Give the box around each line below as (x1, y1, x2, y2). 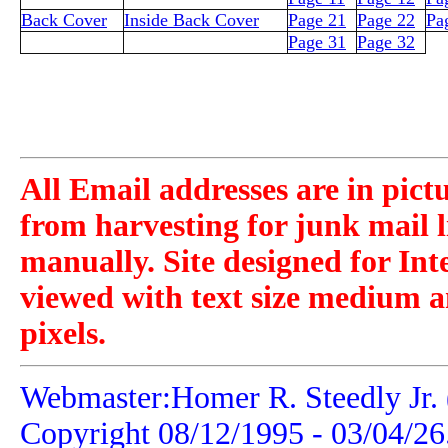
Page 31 (288, 32, 346, 52)
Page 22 (357, 10, 415, 30)
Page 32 (357, 32, 415, 52)
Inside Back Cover (124, 10, 259, 30)
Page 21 (288, 10, 346, 30)
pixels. (20, 316, 106, 351)
